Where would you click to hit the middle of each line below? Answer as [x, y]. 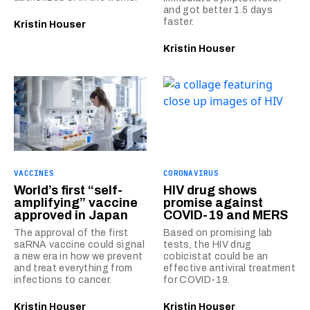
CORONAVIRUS [191, 173]
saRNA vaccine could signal [80, 245]
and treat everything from [73, 268]
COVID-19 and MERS [226, 215]
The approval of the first [71, 233]
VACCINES [34, 173]
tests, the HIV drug [208, 245]
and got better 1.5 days [218, 10]
